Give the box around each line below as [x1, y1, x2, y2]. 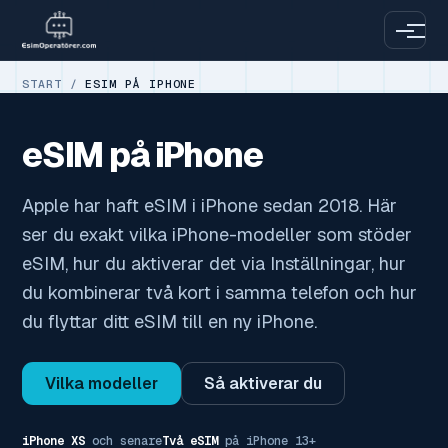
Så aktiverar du [204, 372, 322, 394]
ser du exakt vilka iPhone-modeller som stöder [22, 222, 412, 246]
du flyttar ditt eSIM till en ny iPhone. [22, 309, 317, 333]
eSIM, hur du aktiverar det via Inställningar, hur [22, 251, 406, 275]
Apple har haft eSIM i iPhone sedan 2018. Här [22, 193, 397, 217]
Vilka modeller [45, 372, 158, 394]
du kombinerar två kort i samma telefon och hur [22, 280, 417, 304]
